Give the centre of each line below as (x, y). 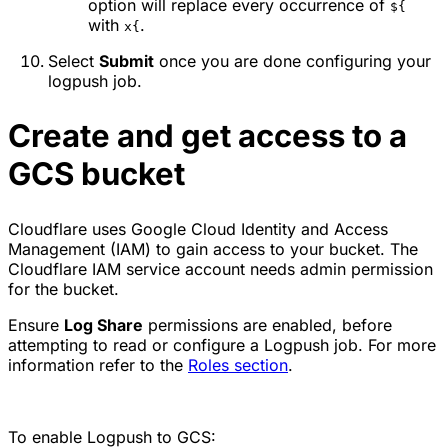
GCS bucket (96, 173)
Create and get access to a (207, 135)
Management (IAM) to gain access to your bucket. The (213, 248)
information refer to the (98, 364)
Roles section (238, 364)
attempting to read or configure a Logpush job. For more (222, 344)
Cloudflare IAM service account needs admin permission (220, 268)
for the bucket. (63, 288)
